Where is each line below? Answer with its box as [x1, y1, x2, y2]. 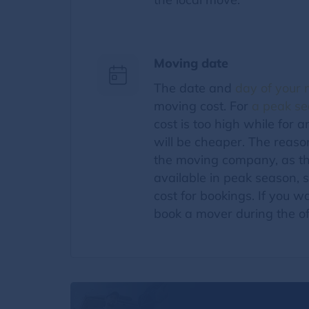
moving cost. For [154, 97, 252, 114]
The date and [154, 79, 235, 96]
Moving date [154, 54, 228, 71]
